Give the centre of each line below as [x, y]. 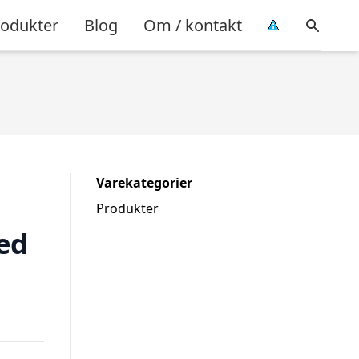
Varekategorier [144, 183]
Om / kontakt [193, 25]
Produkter [127, 208]
